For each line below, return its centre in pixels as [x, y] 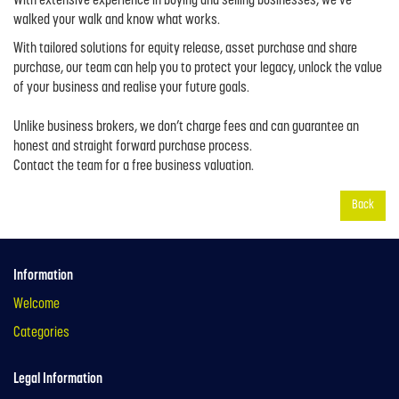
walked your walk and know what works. [117, 21]
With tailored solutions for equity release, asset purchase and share [185, 49]
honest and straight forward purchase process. [133, 147]
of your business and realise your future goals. [131, 89]
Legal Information [58, 380]
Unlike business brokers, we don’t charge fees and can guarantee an [186, 128]
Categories [41, 334]
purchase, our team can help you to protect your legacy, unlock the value [198, 69]
